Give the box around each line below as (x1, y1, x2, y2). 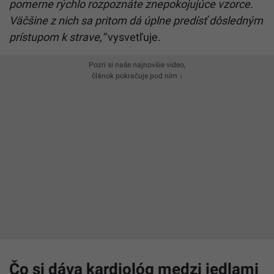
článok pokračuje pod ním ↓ (91, 72, 183, 81)
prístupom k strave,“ (9, 31, 105, 44)
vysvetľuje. (105, 31, 161, 44)
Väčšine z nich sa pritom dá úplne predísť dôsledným (9, 14, 263, 28)
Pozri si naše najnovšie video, (89, 61, 185, 70)
